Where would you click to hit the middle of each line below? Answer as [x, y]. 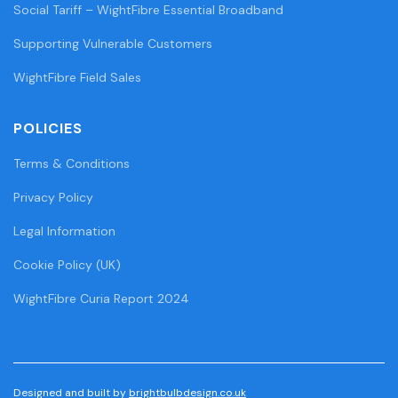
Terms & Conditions [72, 163]
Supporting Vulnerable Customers [113, 43]
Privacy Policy [53, 197]
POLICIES [48, 128]
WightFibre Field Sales [77, 77]
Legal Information [64, 231]
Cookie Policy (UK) [67, 264]
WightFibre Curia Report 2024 [101, 298]
